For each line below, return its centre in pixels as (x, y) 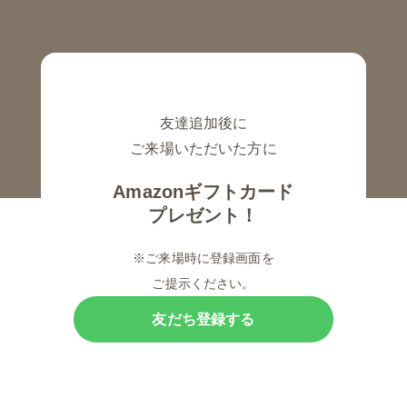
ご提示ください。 (203, 284)
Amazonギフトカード (203, 192)
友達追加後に (203, 124)
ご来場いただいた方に (203, 149)
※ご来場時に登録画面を (203, 258)
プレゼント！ (203, 216)
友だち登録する (203, 319)
